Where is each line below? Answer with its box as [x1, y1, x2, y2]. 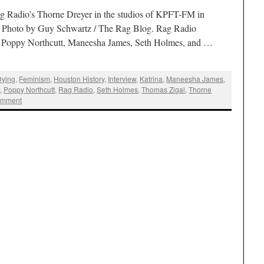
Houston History [54, 74, 105, 84]
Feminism [19, 74, 51, 84]
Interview [108, 74, 137, 84]
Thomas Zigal [141, 84, 186, 95]
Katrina [140, 74, 163, 84]
